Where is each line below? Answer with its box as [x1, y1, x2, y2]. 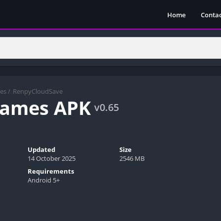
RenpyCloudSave [13, 86, 63, 96]
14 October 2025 [27, 153, 75, 163]
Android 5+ [27, 175, 60, 184]
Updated [27, 145, 55, 154]
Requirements [27, 166, 74, 176]
